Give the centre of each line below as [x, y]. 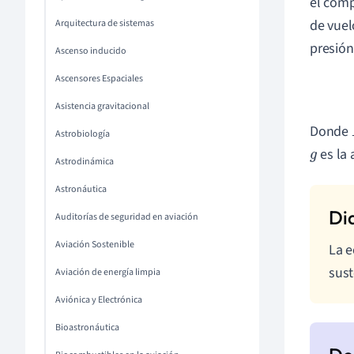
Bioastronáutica [87, 328]
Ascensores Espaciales [99, 79]
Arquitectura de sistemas [105, 23]
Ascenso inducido [91, 51]
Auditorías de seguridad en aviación [127, 217]
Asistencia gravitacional [102, 106]
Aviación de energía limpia [108, 272]
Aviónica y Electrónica [99, 300]
